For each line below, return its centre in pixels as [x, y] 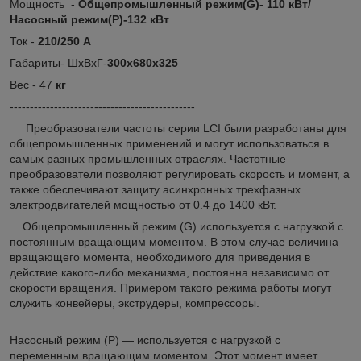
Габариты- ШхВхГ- [58, 63]
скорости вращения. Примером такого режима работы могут [170, 288]
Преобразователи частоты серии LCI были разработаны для [178, 129]
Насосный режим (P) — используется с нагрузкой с [145, 340]
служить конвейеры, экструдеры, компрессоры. [135, 303]
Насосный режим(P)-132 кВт [89, 20]
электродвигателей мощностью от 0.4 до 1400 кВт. [143, 205]
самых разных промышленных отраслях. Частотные [148, 159]
